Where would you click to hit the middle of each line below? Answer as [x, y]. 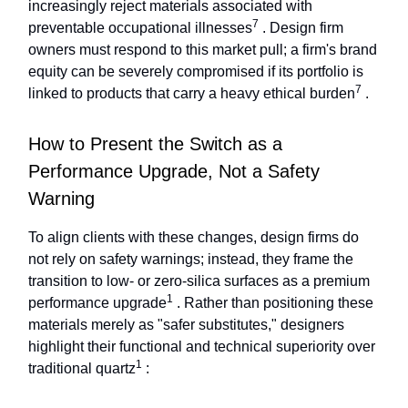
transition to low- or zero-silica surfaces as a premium [199, 281]
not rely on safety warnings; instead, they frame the [191, 260]
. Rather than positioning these [273, 303]
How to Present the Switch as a [155, 144]
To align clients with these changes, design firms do [194, 238]
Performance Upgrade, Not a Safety [174, 172]
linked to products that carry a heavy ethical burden [192, 94]
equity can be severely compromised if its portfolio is [196, 72]
